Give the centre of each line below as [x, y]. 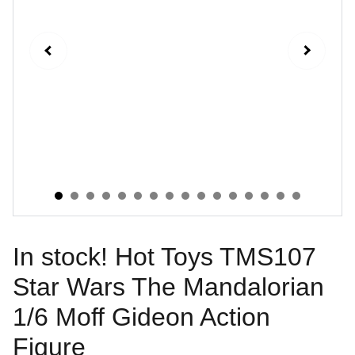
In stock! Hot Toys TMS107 [164, 257]
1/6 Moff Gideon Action [141, 317]
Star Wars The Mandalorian [168, 287]
